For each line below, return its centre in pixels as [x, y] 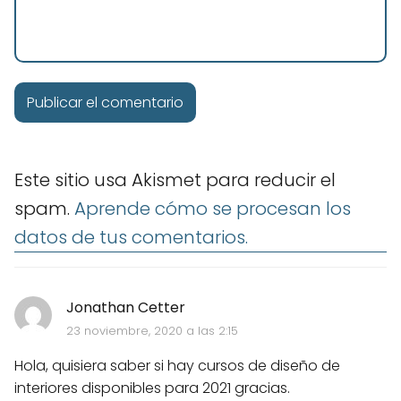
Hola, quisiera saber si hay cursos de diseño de [177, 366]
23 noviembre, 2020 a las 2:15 [152, 331]
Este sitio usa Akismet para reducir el [175, 180]
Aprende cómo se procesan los [213, 209]
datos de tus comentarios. [131, 238]
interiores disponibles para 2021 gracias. [152, 388]
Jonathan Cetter [125, 308]
